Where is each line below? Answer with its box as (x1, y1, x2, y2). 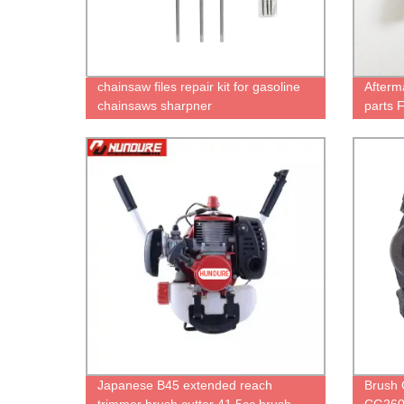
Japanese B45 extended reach (97, 378, 273, 393)
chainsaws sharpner (97, 97, 213, 113)
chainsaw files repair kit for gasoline (97, 78, 301, 94)
